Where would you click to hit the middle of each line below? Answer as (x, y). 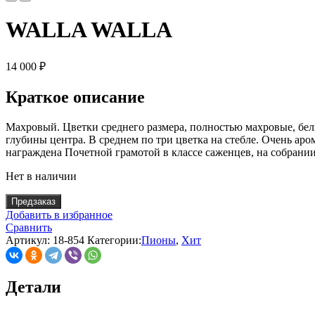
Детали (33, 287)
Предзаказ (33, 201)
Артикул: (29, 240)
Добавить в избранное (59, 214)
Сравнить (29, 227)
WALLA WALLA (89, 30)
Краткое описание (75, 97)
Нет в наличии (41, 176)
